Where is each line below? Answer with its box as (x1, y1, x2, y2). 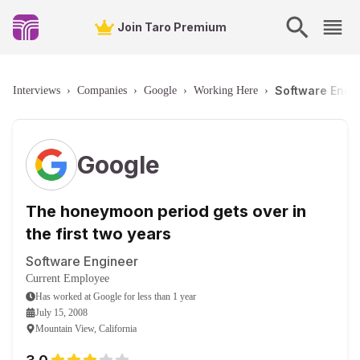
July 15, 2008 (35, 307, 88, 318)
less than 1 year (137, 291, 196, 302)
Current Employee (26, 272, 109, 284)
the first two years (26, 224, 171, 243)
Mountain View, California (35, 323, 137, 334)
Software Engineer (26, 253, 138, 269)
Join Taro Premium (117, 20, 227, 34)
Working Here (194, 84, 258, 96)
